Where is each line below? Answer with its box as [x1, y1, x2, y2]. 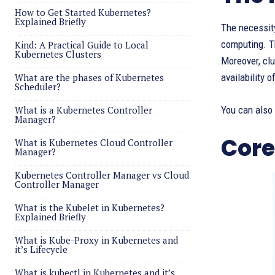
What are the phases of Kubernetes [15, 71, 164, 83]
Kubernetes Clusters [15, 48, 101, 60]
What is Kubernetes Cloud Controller [15, 136, 172, 149]
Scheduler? [15, 80, 61, 93]
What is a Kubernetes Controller [15, 104, 152, 116]
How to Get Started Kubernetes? [15, 6, 151, 18]
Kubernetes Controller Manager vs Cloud [15, 169, 189, 181]
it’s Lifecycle [15, 243, 68, 255]
